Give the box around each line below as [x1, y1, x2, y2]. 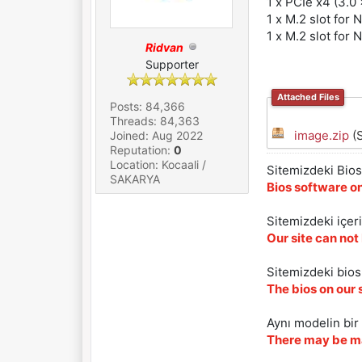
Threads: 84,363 [110, 114, 200, 128]
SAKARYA [110, 172, 161, 186]
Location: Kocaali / [110, 158, 207, 171]
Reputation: [110, 143, 175, 157]
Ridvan [145, 40, 183, 54]
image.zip [294, 128, 350, 144]
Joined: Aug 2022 [110, 128, 204, 142]
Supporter [145, 57, 200, 71]
